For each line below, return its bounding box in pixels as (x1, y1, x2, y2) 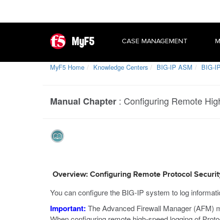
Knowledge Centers (93, 62, 148, 72)
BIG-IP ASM (157, 62, 192, 72)
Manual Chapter (50, 95, 116, 108)
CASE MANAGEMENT (122, 37, 188, 45)
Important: (50, 203, 86, 214)
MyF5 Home (50, 62, 84, 72)
